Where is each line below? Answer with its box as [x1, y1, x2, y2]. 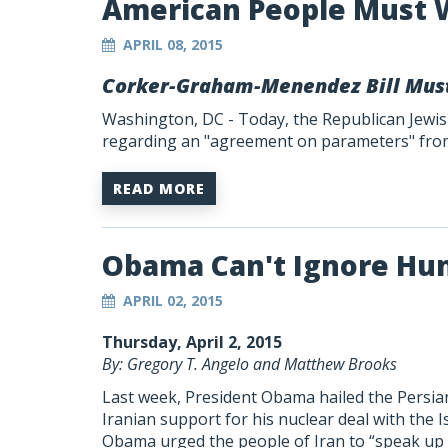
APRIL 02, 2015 [123, 291, 223, 310]
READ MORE [113, 179, 205, 198]
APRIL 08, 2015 [123, 35, 223, 54]
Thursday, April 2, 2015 [102, 331, 282, 353]
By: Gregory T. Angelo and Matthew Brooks [102, 353, 397, 375]
